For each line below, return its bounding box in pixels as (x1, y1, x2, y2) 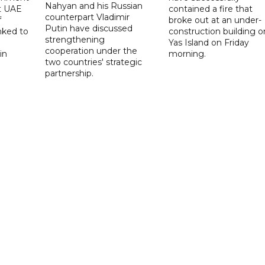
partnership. (45, 67, 94, 79)
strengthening (45, 34, 105, 45)
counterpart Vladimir (45, 11, 130, 22)
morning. (168, 48, 206, 59)
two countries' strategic (45, 56, 143, 67)
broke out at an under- (168, 14, 261, 25)
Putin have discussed (45, 22, 133, 34)
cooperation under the (45, 45, 138, 56)
